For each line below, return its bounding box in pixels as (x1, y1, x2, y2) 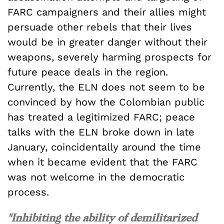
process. (7, 185, 49, 198)
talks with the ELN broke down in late (7, 125, 194, 138)
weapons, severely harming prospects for (7, 50, 211, 63)
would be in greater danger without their (7, 35, 207, 48)
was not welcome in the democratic (7, 170, 184, 183)
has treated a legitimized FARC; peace (7, 110, 195, 123)
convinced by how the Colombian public (7, 95, 204, 108)
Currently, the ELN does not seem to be (7, 80, 205, 93)
